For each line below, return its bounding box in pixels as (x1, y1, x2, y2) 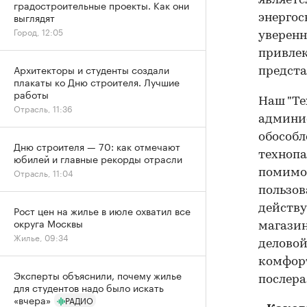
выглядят (14, 10, 55, 25)
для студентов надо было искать (14, 280, 164, 295)
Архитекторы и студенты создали (14, 62, 169, 77)
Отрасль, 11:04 (14, 166, 73, 179)
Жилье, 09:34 (14, 230, 69, 243)
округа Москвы (14, 215, 83, 230)
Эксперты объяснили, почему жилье (14, 267, 182, 282)
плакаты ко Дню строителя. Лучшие (14, 74, 180, 89)
